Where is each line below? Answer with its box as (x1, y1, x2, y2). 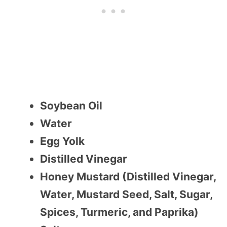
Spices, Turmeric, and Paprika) (40, 206, 199, 219)
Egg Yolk (40, 135, 85, 148)
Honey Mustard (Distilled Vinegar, (40, 170, 216, 183)
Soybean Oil (40, 99, 102, 112)
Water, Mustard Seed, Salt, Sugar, (40, 188, 212, 201)
